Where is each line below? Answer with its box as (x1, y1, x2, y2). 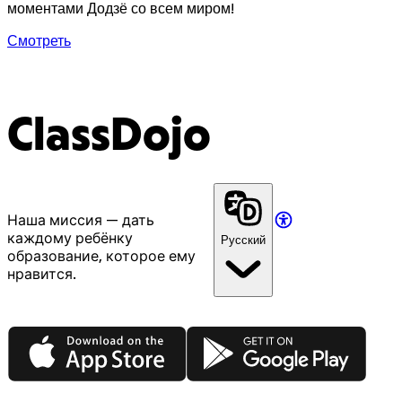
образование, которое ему (7, 246, 196, 265)
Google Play (186, 324, 267, 343)
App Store (6, 324, 74, 343)
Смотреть (7, 31, 71, 50)
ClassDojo (7, 116, 211, 159)
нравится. (7, 264, 76, 283)
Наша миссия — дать (7, 210, 154, 229)
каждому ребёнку (7, 228, 133, 247)
